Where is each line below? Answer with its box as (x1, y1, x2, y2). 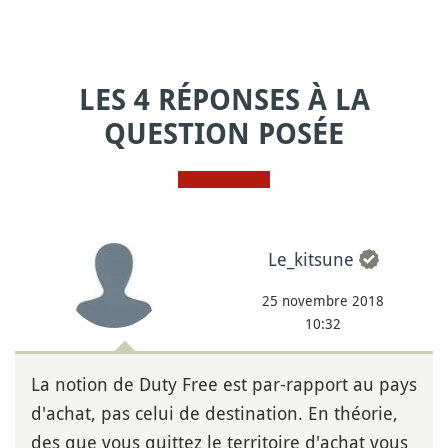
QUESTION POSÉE (104, 117, 344, 151)
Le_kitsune (267, 246, 354, 271)
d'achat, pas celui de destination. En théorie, (31, 400, 398, 425)
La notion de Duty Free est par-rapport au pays (31, 371, 417, 396)
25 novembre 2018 (262, 290, 384, 310)
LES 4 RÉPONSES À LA (78, 83, 370, 117)
